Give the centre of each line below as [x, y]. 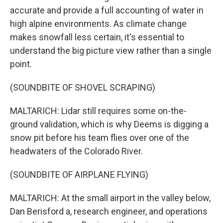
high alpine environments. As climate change [98, 24]
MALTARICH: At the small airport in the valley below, [110, 198]
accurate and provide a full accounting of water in [107, 10]
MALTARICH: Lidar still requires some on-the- [98, 111]
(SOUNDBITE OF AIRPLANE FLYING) [79, 174]
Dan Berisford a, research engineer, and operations [109, 211]
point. [21, 64]
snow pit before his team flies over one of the [100, 138]
